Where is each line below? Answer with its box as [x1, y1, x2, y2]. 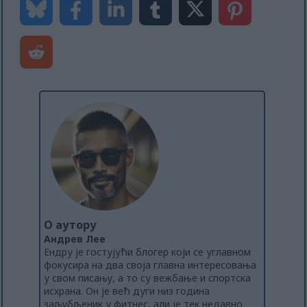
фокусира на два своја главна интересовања [44, 258, 256, 272]
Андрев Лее [44, 232, 106, 246]
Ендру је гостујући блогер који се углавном [44, 245, 251, 259]
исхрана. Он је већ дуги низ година [44, 284, 210, 298]
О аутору [44, 217, 97, 233]
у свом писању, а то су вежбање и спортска [44, 271, 251, 285]
